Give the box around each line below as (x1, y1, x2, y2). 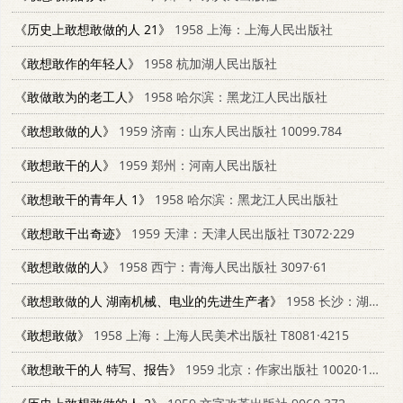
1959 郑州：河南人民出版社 (115, 157, 277, 175)
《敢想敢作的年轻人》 (14, 54, 140, 72)
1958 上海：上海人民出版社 (171, 20, 333, 38)
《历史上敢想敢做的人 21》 (14, 20, 171, 38)
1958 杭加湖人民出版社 (140, 54, 277, 72)
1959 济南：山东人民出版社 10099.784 (115, 122, 342, 140)
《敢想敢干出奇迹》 (14, 224, 128, 242)
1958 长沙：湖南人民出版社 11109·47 (282, 292, 369, 310)
